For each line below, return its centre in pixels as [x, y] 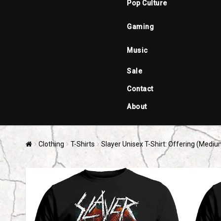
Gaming [140, 27]
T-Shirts [83, 144]
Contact [140, 89]
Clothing [51, 144]
